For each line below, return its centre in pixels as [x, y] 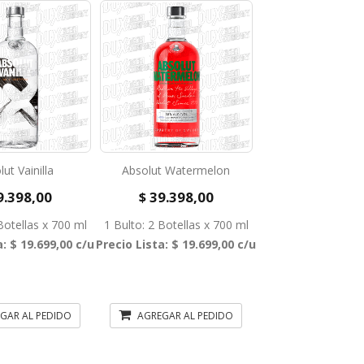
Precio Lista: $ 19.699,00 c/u [176, 244]
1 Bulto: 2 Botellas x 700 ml [176, 225]
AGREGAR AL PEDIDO [184, 316]
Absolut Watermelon [176, 170]
